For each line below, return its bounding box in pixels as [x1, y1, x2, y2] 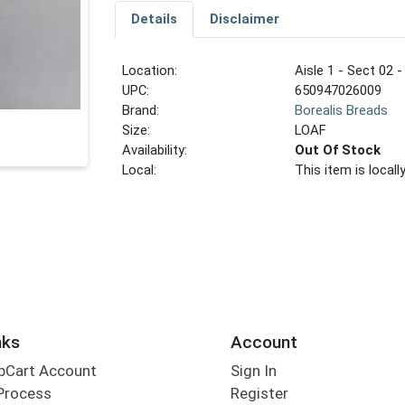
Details [130, 11, 177, 28]
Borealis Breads [295, 102, 389, 119]
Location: [122, 62, 178, 80]
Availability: [122, 142, 188, 159]
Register [230, 384, 288, 403]
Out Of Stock [295, 142, 381, 159]
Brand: [122, 102, 160, 119]
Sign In [230, 362, 277, 381]
